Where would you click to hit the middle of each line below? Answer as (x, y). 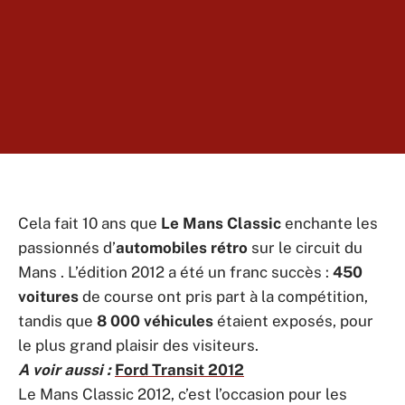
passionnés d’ (67, 248)
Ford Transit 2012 (179, 370)
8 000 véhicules (155, 321)
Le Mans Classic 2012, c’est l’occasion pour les (183, 394)
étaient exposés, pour (293, 321)
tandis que (57, 321)
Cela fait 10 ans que (88, 223)
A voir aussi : (65, 370)
